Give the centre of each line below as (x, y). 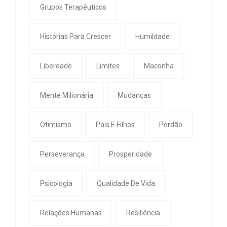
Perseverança (62, 154)
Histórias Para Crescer (75, 36)
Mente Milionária (67, 95)
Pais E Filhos (115, 124)
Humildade (153, 36)
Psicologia (56, 183)
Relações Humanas (71, 213)
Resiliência (143, 213)
